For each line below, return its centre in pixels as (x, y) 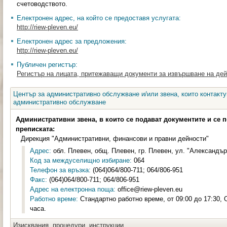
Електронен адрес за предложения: (72, 41)
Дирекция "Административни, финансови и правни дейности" (115, 139)
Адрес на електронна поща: (73, 189)
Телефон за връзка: (60, 170)
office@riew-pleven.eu (149, 189)
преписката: (35, 129)
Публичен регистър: (47, 65)
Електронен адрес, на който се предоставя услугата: (99, 18)
